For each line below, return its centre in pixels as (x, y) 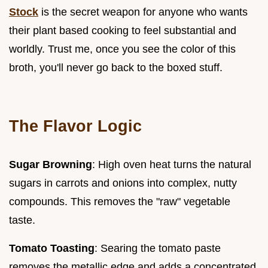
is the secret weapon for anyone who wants (143, 12)
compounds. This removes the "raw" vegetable (120, 201)
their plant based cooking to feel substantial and (123, 30)
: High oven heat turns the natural (172, 164)
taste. (22, 220)
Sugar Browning (51, 164)
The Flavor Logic (75, 126)
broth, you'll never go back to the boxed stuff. (116, 67)
